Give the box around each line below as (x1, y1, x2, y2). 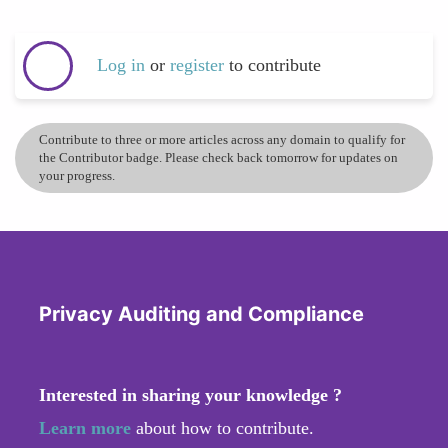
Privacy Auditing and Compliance (39, 301, 364, 326)
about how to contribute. (131, 417, 314, 438)
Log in (97, 55, 145, 76)
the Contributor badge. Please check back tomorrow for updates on (39, 149, 398, 165)
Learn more (39, 417, 131, 438)
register (170, 55, 229, 76)
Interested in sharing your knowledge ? (39, 384, 342, 405)
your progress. (39, 167, 115, 183)
